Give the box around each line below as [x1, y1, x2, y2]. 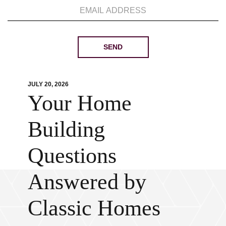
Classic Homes [28, 195, 160, 220]
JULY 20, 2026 [28, 80, 69, 88]
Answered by [28, 169, 146, 194]
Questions [28, 143, 117, 168]
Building [28, 117, 105, 142]
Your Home [28, 90, 132, 116]
